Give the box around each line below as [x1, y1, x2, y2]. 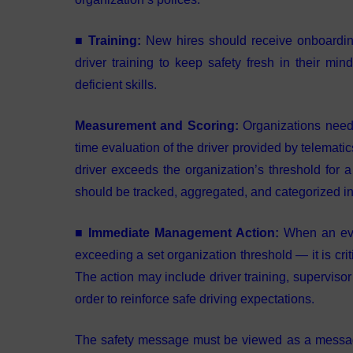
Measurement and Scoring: [74, 119, 239, 132]
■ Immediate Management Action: [74, 226, 284, 240]
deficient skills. [74, 78, 157, 91]
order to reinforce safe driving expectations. [74, 292, 318, 306]
